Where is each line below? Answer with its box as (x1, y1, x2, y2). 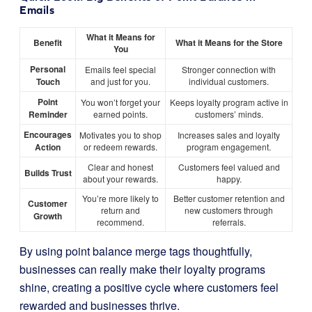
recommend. (97, 216, 144, 228)
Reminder (28, 108, 68, 120)
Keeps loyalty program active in (169, 96, 288, 108)
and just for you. (91, 75, 150, 87)
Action (35, 141, 61, 153)
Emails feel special (85, 63, 156, 75)
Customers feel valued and (178, 161, 280, 173)
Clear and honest (88, 161, 153, 173)
